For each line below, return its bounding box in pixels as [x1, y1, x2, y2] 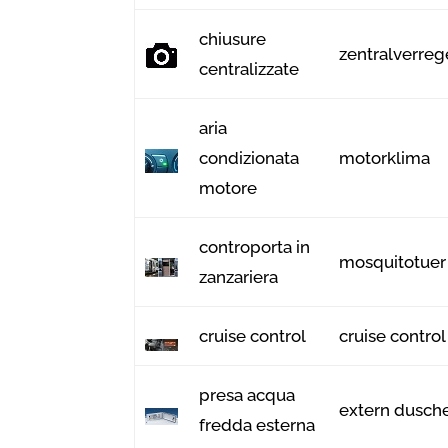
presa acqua [199, 384, 296, 405]
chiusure [199, 28, 267, 49]
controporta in [199, 236, 311, 257]
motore [199, 177, 258, 198]
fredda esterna [199, 414, 316, 435]
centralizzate [199, 58, 300, 79]
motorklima [339, 147, 431, 168]
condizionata [199, 147, 300, 168]
